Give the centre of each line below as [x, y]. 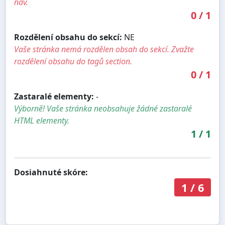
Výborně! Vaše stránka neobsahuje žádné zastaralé [103, 108]
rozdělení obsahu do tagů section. [73, 61]
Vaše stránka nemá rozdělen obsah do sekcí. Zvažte [104, 49]
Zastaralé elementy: [54, 96]
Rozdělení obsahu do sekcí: [68, 37]
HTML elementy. [42, 120]
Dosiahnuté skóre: [51, 172]
